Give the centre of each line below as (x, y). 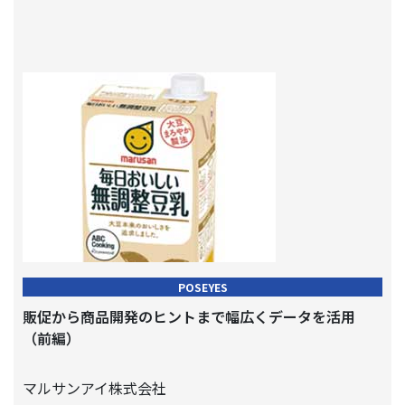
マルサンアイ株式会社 (94, 388)
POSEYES (202, 287)
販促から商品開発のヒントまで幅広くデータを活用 (189, 316)
